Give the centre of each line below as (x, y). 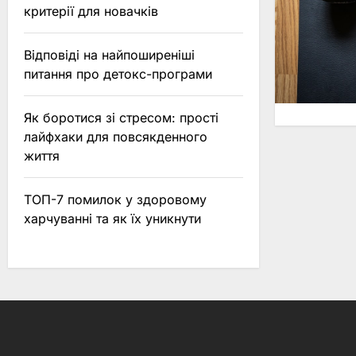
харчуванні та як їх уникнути (112, 219)
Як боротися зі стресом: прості (121, 118)
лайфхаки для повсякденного (116, 137)
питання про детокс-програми (118, 74)
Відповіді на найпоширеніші (109, 55)
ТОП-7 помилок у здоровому (115, 199)
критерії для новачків (91, 11)
